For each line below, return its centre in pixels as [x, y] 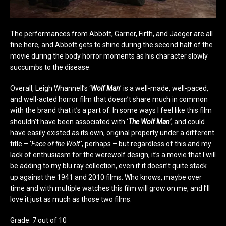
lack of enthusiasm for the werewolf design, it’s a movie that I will [113, 155]
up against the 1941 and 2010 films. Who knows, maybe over [106, 177]
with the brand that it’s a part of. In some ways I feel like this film [111, 110]
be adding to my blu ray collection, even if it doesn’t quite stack [108, 166]
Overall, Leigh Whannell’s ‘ [50, 88]
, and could [188, 121]
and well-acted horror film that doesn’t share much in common [109, 99]
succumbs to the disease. [50, 67]
